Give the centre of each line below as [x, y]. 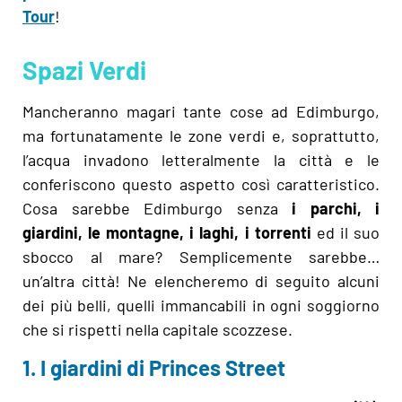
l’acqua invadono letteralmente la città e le [201, 160]
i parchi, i [336, 209]
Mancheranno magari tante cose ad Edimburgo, [201, 112]
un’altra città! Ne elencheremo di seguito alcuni [201, 281]
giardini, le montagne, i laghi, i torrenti [167, 233]
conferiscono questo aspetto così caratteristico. [201, 184]
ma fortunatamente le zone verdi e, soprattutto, [201, 136]
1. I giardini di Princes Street [154, 367]
